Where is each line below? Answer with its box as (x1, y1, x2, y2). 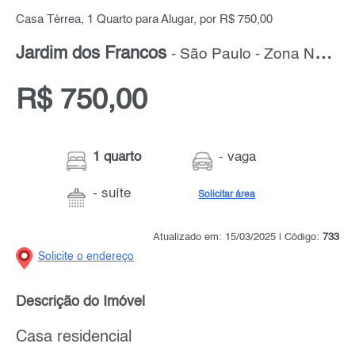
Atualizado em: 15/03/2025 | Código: (153, 232, 323, 243)
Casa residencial (16, 329, 132, 345)
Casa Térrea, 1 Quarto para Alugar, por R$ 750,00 (16, 13, 273, 27)
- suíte (93, 187, 132, 201)
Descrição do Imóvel (16, 295, 145, 310)
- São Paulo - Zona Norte (171, 48, 315, 63)
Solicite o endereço (38, 251, 134, 263)
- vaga (219, 151, 257, 165)
